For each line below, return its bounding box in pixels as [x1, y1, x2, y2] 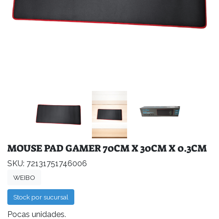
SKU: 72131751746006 [7, 158, 87, 168]
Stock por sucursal [13, 193, 68, 201]
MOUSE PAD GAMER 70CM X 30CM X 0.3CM [7, 141, 207, 154]
